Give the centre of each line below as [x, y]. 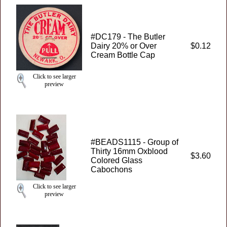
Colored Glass [117, 160]
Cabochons [111, 169]
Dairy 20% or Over [124, 46]
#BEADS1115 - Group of [135, 142]
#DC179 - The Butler [128, 37]
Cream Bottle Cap [123, 55]
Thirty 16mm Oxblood [129, 151]
